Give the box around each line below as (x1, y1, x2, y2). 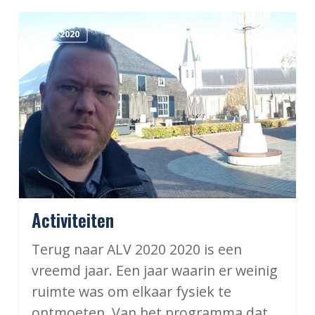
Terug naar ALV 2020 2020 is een (31, 239, 242, 259)
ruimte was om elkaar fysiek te (31, 281, 231, 301)
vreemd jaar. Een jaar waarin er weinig (31, 260, 278, 280)
